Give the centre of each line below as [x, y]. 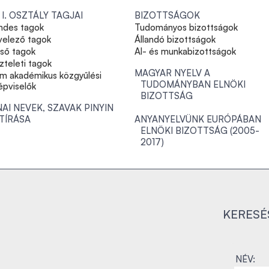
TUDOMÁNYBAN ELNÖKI [193, 84]
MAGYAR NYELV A [172, 73]
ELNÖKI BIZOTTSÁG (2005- [200, 131]
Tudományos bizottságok [186, 27]
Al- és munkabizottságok [185, 51]
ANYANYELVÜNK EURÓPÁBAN [198, 119]
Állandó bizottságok [175, 39]
